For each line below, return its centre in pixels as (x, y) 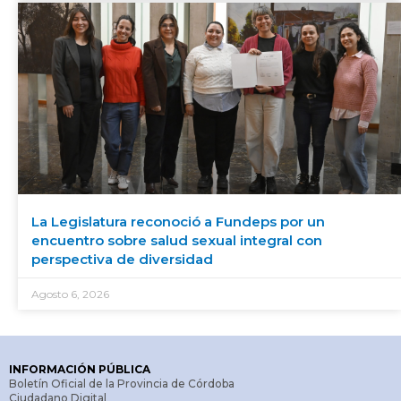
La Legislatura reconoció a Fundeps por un (178, 221)
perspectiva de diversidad (122, 259)
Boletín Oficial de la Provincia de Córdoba (122, 383)
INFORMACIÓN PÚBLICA (80, 369)
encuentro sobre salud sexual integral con (177, 240)
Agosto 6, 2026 (70, 294)
